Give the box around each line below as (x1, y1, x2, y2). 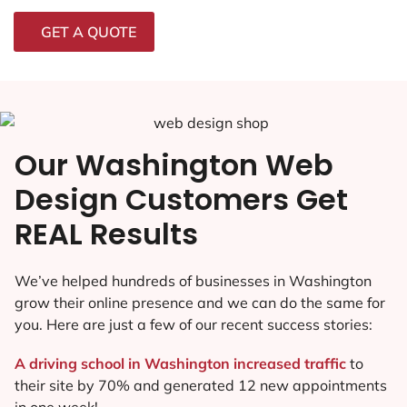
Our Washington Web (15, 144, 333, 185)
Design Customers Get (15, 178, 348, 220)
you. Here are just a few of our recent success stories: (15, 314, 372, 333)
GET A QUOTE (41, 22, 136, 41)
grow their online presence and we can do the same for (15, 293, 385, 312)
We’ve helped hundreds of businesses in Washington (15, 271, 372, 290)
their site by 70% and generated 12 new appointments (15, 375, 387, 394)
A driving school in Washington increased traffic (15, 353, 350, 372)
